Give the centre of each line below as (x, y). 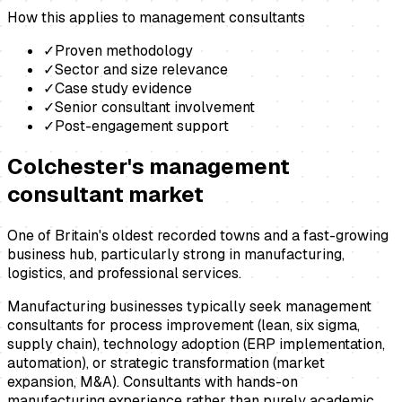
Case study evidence (123, 88)
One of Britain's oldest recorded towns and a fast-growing (198, 236)
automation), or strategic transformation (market (166, 363)
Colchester (67, 167)
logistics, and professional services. (124, 274)
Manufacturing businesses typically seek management (189, 307)
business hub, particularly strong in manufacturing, (176, 255)
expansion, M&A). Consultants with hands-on (153, 382)
